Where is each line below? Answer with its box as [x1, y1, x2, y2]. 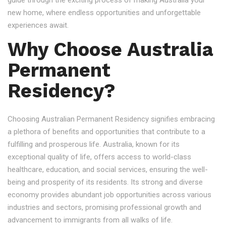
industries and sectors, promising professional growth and [8, 203, 201, 212]
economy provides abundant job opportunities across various [8, 190, 211, 199]
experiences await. [8, 21, 69, 30]
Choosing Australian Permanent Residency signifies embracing [8, 115, 215, 124]
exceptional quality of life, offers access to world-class [8, 152, 191, 161]
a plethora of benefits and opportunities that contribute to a [8, 127, 205, 136]
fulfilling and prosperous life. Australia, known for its [8, 140, 180, 149]
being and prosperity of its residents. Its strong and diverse [8, 178, 203, 187]
